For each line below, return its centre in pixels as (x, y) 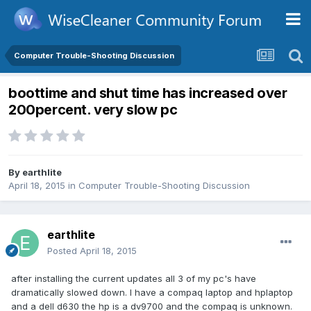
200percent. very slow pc (93, 110)
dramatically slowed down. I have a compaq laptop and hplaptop (152, 293)
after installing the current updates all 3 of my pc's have (134, 279)
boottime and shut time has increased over (148, 93)
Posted (64, 251)
